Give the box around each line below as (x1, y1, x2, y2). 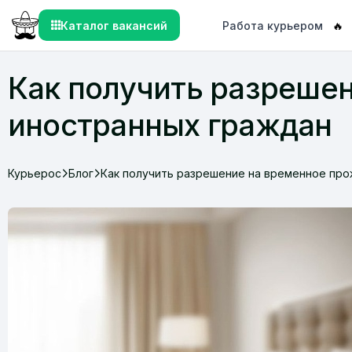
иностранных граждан (8, 107, 332, 143)
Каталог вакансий (60, 18, 167, 32)
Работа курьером (222, 18, 324, 32)
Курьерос (8, 166, 61, 180)
